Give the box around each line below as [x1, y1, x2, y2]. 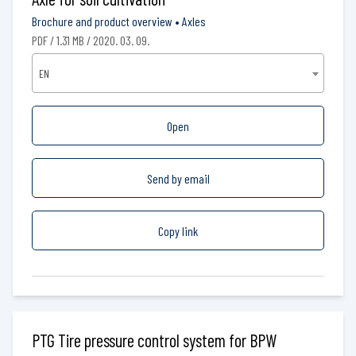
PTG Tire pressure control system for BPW [32, 329, 277, 350]
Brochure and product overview [32, 13, 172, 29]
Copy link [158, 222, 198, 238]
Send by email [146, 170, 210, 186]
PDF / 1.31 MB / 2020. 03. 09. [32, 32, 149, 48]
